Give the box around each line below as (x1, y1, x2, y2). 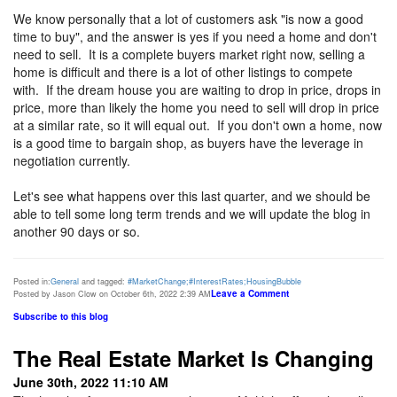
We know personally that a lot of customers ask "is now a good (13, 10, 363, 28)
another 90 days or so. (13, 222, 140, 241)
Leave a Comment (211, 287, 289, 300)
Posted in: (13, 276, 51, 288)
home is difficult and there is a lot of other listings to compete (13, 63, 353, 82)
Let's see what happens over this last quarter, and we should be (13, 187, 370, 206)
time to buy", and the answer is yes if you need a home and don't (13, 27, 377, 46)
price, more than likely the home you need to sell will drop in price (13, 98, 379, 117)
